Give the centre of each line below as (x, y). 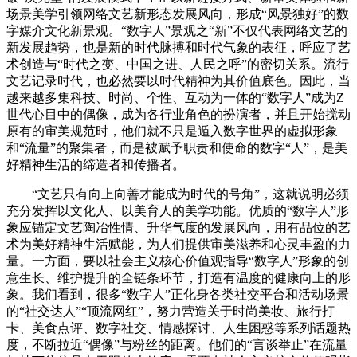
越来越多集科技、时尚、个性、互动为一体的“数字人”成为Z (175, 97)
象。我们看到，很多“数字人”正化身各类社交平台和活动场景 (178, 294)
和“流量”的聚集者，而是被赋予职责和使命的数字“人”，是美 (177, 147)
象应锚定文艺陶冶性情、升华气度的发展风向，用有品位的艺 (178, 227)
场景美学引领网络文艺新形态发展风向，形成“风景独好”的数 (178, 14)
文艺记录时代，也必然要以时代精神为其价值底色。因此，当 (178, 80)
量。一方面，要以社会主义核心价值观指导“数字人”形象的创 (178, 261)
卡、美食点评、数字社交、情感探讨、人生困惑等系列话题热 (178, 328)
